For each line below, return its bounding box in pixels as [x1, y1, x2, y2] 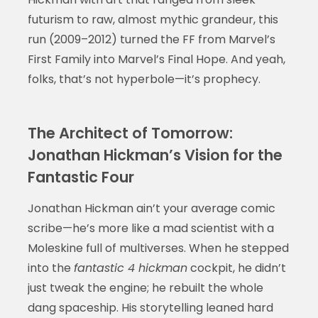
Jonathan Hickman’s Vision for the [27, 145, 283, 166]
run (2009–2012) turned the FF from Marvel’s [27, 31, 275, 48]
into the [27, 260, 74, 277]
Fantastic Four [27, 167, 134, 188]
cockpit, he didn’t [187, 260, 286, 277]
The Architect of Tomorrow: [27, 123, 233, 144]
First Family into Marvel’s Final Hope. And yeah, [27, 51, 285, 68]
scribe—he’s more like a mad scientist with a [27, 220, 274, 237]
